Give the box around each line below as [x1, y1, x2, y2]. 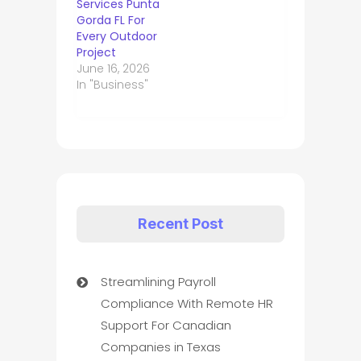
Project [76, 44, 116, 61]
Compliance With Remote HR [100, 295, 273, 313]
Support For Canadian [100, 317, 231, 334]
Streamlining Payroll [100, 273, 216, 291]
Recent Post [137, 215, 223, 233]
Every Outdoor [76, 28, 157, 45]
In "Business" [76, 77, 148, 93]
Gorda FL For [76, 12, 145, 29]
